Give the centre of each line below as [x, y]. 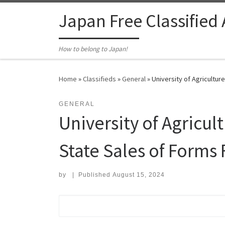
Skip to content [38, 14]
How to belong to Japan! [93, 49]
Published [95, 175]
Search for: [83, 201]
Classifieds [99, 79]
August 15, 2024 [138, 175]
